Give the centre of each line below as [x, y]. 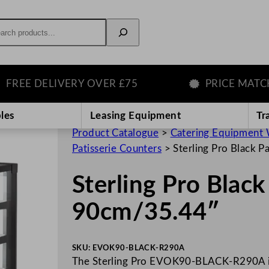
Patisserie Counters [117, 148]
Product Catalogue [116, 133]
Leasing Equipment [135, 115]
